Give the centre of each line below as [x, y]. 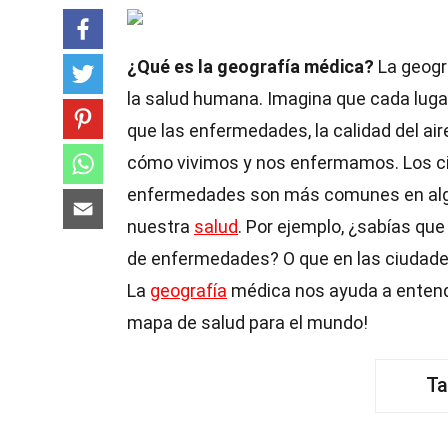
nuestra [160, 226]
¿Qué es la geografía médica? [250, 66]
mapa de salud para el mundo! [247, 322]
